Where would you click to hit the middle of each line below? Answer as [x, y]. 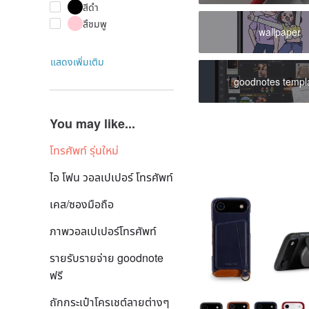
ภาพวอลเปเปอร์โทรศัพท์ [103, 231]
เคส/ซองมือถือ [82, 204]
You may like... [92, 123]
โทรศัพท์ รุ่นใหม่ [84, 150]
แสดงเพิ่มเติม [77, 61]
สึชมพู [95, 23]
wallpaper [280, 32]
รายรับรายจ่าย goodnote [107, 258]
